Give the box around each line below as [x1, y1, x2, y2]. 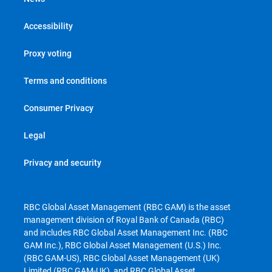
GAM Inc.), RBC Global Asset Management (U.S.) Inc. [24, 240, 222, 250]
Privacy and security [24, 157, 101, 168]
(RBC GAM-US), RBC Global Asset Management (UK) [24, 253, 220, 263]
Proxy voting [24, 48, 72, 58]
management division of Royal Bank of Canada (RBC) [24, 214, 224, 225]
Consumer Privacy [24, 103, 93, 113]
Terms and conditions [24, 75, 107, 86]
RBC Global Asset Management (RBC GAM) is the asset [24, 202, 231, 212]
